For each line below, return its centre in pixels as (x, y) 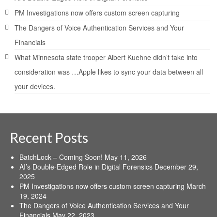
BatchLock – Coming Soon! (61, 157)
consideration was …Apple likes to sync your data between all (109, 72)
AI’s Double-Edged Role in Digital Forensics (86, 167)
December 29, (176, 167)
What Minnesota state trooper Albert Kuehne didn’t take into (106, 57)
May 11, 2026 (126, 157)
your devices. (35, 86)
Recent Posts (49, 138)
